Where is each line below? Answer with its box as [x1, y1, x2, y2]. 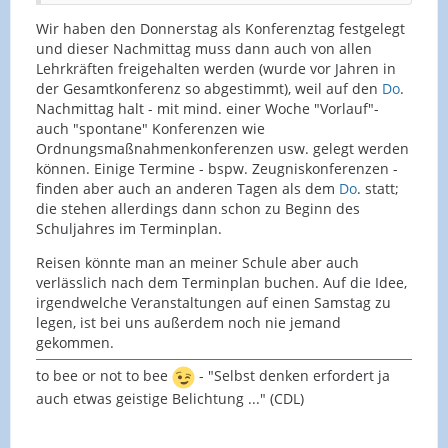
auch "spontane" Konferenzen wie [36, 119, 265, 139]
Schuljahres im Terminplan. [36, 219, 222, 239]
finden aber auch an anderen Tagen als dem [36, 179, 339, 199]
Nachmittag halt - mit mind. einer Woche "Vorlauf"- [36, 99, 379, 119]
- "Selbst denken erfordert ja [195, 366, 390, 386]
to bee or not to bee [36, 366, 172, 386]
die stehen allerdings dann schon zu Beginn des [36, 199, 360, 219]
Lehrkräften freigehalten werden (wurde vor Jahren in [36, 59, 396, 79]
